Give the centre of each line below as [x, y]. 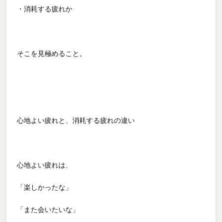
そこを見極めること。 [52, 53]
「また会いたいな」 [48, 209]
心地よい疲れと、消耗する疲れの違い [76, 120]
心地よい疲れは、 [45, 165]
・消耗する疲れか [45, 9]
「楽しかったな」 [45, 187]
